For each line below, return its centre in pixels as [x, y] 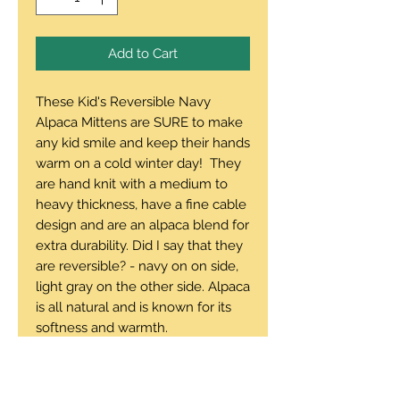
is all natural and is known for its [133, 307]
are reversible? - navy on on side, [137, 266]
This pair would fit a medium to [131, 368]
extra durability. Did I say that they [139, 245]
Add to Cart [143, 53]
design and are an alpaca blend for [142, 225]
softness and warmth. [102, 327]
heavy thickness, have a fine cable [141, 204]
